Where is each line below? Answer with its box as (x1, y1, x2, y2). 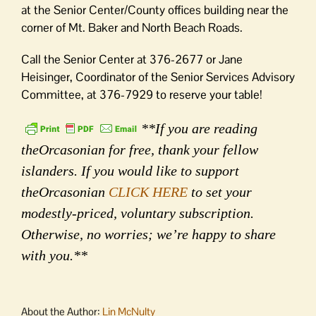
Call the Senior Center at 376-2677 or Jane (21, 51, 243, 67)
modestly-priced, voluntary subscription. (21, 205, 254, 221)
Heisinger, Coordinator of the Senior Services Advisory (21, 69, 295, 85)
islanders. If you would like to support (21, 163, 239, 178)
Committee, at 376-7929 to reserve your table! (21, 87, 262, 102)
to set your (188, 184, 252, 200)
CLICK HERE (109, 184, 188, 200)
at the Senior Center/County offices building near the (21, 2, 288, 18)
